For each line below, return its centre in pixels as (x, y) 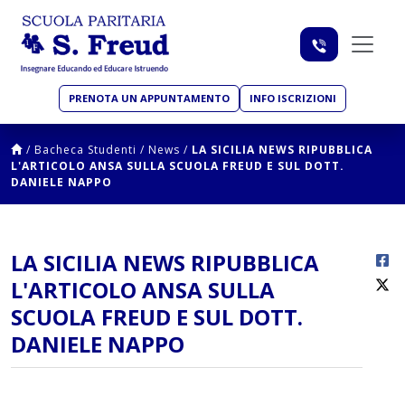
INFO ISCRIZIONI (293, 99)
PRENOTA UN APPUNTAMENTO (149, 99)
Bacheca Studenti (85, 150)
